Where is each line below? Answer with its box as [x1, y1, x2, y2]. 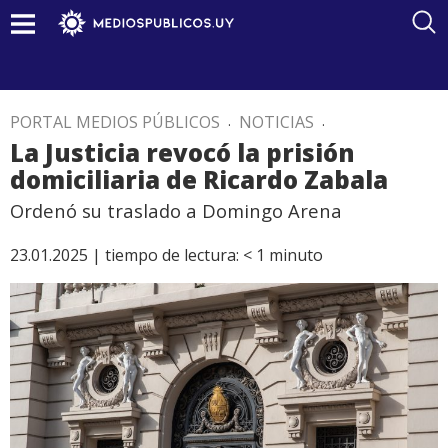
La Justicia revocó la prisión [10, 136, 355, 169]
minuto [269, 244, 323, 266]
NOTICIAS [239, 111, 314, 133]
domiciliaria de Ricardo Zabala [10, 163, 388, 196]
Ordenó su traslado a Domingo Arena [10, 198, 342, 223]
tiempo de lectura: [105, 244, 239, 266]
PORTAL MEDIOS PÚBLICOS [10, 111, 220, 133]
